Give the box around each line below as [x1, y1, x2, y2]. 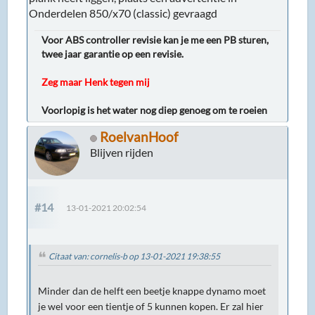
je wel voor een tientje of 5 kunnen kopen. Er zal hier [38, 300, 264, 312]
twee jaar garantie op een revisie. [41, 47, 184, 60]
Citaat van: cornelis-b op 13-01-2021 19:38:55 [49, 250, 221, 262]
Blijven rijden [90, 145, 154, 159]
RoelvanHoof [100, 128, 179, 145]
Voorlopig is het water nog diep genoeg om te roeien [41, 103, 268, 116]
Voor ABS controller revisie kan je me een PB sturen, [41, 33, 269, 46]
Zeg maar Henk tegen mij [41, 75, 150, 88]
